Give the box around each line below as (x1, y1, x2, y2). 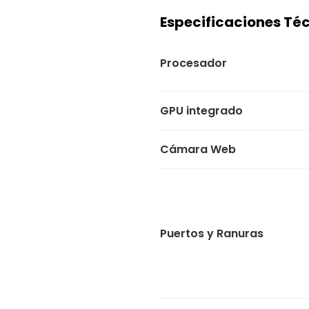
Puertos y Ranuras (159, 225, 263, 241)
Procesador (159, 54, 227, 71)
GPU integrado (159, 102, 243, 119)
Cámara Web (159, 141, 236, 157)
